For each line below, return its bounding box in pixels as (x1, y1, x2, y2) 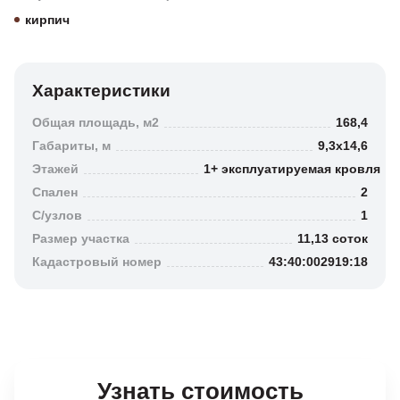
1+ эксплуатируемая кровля (203, 162, 380, 176)
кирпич (25, 12, 70, 27)
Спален (32, 185, 78, 199)
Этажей (32, 162, 79, 176)
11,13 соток (297, 231, 368, 246)
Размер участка (32, 231, 129, 246)
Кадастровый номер (32, 254, 162, 269)
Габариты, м (32, 138, 111, 153)
